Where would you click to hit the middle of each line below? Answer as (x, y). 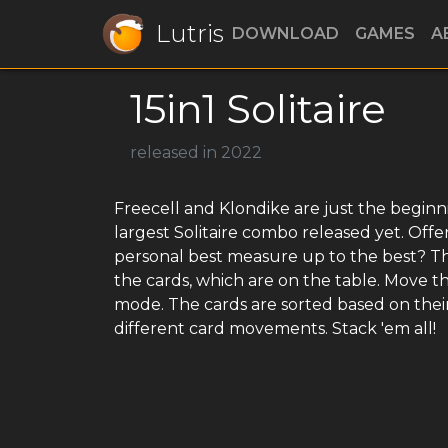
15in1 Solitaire (258, 108)
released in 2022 (196, 152)
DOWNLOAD (285, 33)
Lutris (190, 33)
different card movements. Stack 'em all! (275, 328)
